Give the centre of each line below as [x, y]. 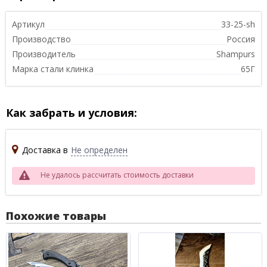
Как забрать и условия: [72, 112]
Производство [41, 39]
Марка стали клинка [53, 69]
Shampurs [236, 54]
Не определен [99, 150]
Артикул [28, 24]
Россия [241, 39]
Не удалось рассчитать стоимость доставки [117, 175]
